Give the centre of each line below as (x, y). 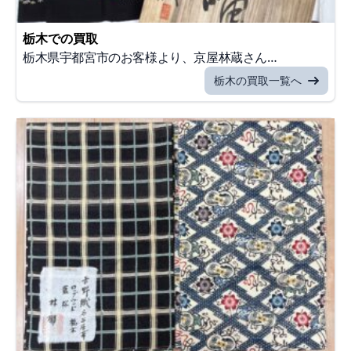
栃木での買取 (60, 38)
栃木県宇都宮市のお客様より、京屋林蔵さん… (150, 57)
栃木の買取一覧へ (258, 80)
